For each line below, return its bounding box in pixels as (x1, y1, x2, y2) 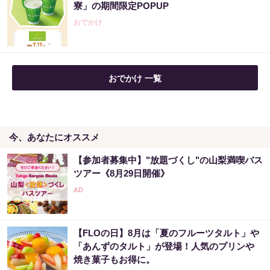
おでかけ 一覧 (108, 74, 162, 83)
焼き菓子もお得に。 (74, 254, 155, 265)
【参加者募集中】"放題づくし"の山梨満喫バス (74, 155, 263, 165)
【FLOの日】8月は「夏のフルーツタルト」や (74, 228, 259, 238)
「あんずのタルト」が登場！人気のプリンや (74, 241, 254, 251)
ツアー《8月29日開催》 (74, 168, 169, 178)
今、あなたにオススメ (9, 132, 99, 142)
